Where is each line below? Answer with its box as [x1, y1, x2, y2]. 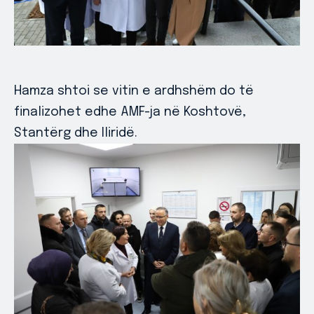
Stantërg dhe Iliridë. [14, 126, 137, 139]
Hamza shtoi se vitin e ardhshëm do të [14, 84, 254, 97]
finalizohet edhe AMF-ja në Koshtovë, [14, 105, 246, 118]
